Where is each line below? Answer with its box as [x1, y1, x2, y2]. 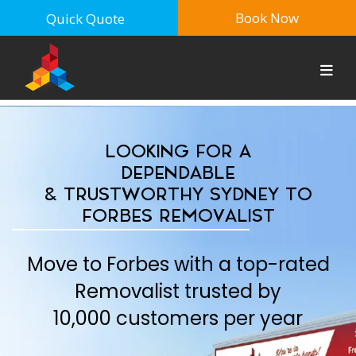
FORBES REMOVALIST [81, 207, 275, 225]
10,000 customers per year [53, 305, 303, 331]
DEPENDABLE [121, 164, 235, 182]
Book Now [235, 9, 299, 27]
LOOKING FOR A [105, 143, 251, 161]
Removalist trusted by [75, 278, 281, 304]
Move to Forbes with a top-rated [26, 251, 330, 277]
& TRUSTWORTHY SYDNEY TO [44, 186, 312, 203]
